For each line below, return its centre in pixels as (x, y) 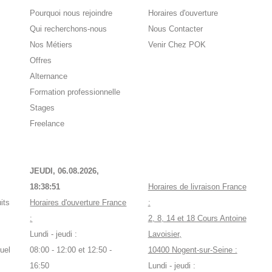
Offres (41, 61)
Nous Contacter (175, 29)
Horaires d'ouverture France (78, 203)
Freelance (47, 124)
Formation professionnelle (75, 92)
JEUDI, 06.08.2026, (65, 171)
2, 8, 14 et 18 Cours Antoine (197, 219)
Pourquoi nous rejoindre (71, 13)
